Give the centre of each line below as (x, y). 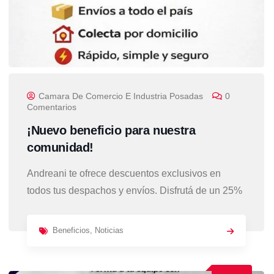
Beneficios (71, 230)
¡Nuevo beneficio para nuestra (111, 130)
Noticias (109, 230)
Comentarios (52, 107)
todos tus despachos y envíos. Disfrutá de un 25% (135, 190)
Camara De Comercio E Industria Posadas (121, 96)
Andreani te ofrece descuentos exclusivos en (124, 173)
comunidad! (60, 147)
